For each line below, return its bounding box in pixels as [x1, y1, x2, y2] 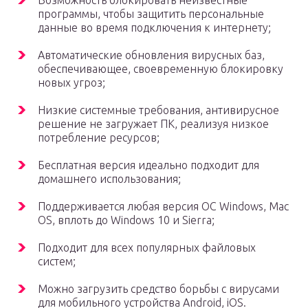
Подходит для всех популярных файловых [38, 241, 256, 254]
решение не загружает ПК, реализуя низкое [38, 118, 269, 131]
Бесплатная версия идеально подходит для [38, 159, 259, 172]
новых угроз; [38, 76, 105, 89]
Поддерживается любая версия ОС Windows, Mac [38, 200, 289, 213]
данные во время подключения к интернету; [38, 21, 271, 34]
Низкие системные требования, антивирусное [38, 104, 279, 117]
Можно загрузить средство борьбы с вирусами [38, 283, 279, 296]
